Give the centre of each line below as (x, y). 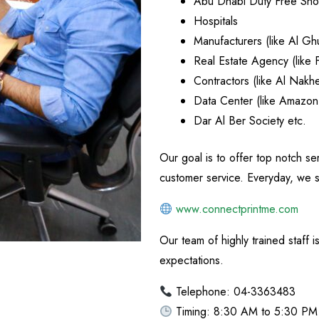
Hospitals (216, 21)
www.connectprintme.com (237, 209)
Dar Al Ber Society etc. (250, 121)
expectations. (192, 261)
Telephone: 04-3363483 (234, 292)
